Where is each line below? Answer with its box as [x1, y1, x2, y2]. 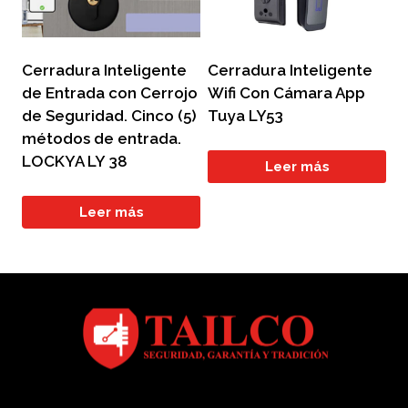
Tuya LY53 [208, 106, 283, 125]
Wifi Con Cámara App [208, 83, 365, 102]
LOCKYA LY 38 [22, 151, 127, 170]
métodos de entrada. [22, 128, 181, 148]
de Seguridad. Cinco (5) [22, 106, 197, 125]
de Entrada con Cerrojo [22, 83, 198, 102]
